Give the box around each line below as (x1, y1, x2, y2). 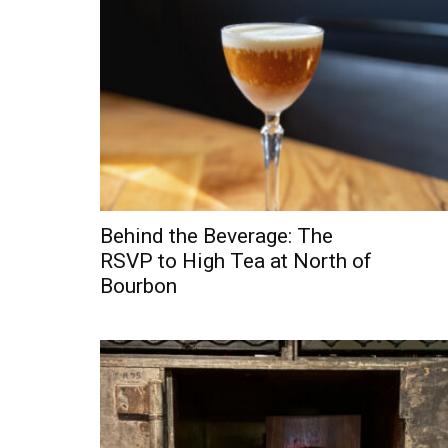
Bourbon (100, 273, 177, 298)
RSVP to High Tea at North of (100, 248, 372, 273)
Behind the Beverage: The (100, 223, 333, 248)
